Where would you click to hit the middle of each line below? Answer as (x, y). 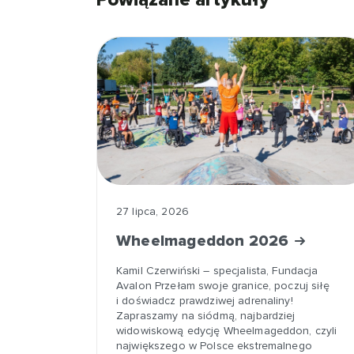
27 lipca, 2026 (153, 211)
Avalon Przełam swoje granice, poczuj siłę (223, 286)
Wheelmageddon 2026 (205, 241)
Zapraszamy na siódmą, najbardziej (206, 316)
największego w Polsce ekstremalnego (214, 346)
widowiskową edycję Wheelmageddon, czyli (227, 331)
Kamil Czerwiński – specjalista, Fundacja (217, 271)
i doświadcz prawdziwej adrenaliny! (205, 301)
